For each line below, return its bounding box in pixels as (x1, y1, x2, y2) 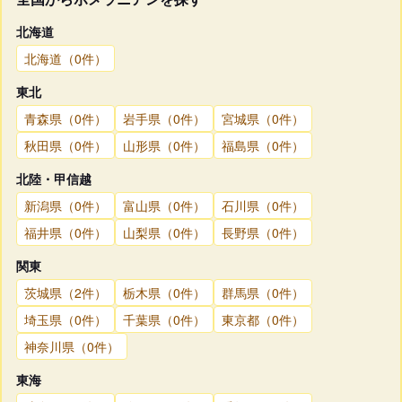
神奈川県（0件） (24, 336, 119, 355)
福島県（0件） (222, 135, 304, 154)
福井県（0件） (24, 223, 107, 241)
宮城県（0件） (222, 109, 304, 127)
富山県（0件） (123, 196, 205, 214)
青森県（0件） (24, 109, 107, 127)
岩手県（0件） (123, 109, 205, 127)
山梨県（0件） (123, 223, 205, 241)
